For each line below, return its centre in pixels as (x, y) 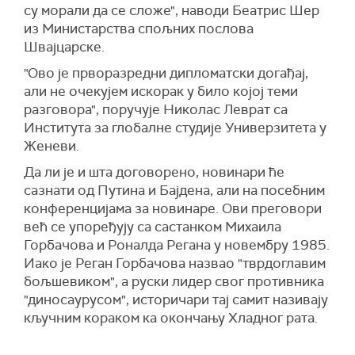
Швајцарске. (64, 47)
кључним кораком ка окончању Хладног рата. (171, 318)
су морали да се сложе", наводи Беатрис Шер (172, 10)
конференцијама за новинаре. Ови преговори (173, 208)
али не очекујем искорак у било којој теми (161, 91)
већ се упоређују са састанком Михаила (153, 227)
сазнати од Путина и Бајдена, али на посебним (174, 190)
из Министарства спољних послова (139, 29)
